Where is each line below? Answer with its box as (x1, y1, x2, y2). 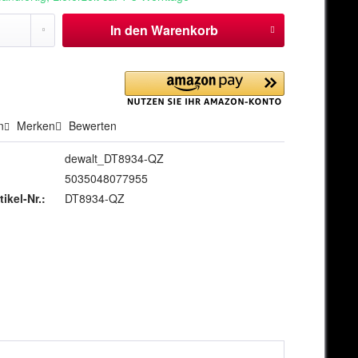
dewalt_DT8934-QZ (65, 150, 165, 167)
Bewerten (66, 117, 117, 134)
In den (109, 21, 148, 40)
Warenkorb (150, 21, 218, 40)
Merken (17, 117, 56, 134)
